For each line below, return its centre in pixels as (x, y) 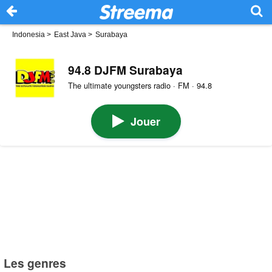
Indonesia (29, 35)
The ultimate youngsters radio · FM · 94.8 (140, 86)
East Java (70, 35)
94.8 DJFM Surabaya (125, 70)
